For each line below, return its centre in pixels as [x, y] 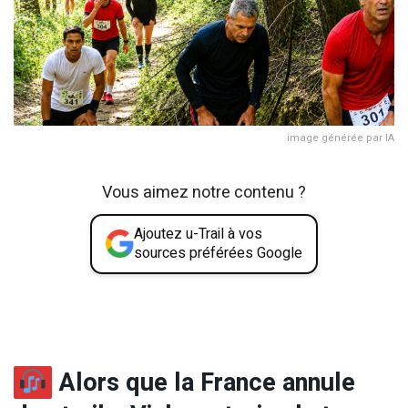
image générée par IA [341, 138]
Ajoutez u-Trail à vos [198, 234]
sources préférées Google [218, 253]
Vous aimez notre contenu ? [204, 192]
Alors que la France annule [203, 383]
